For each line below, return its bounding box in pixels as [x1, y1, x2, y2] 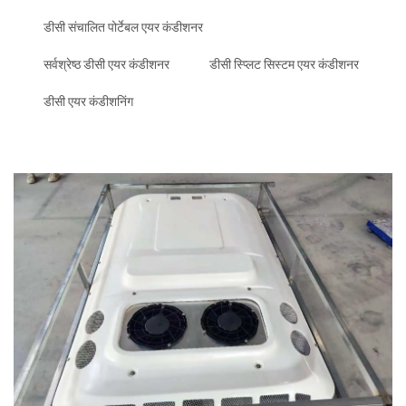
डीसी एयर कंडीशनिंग [43, 94, 133, 110]
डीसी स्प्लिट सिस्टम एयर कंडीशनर [209, 57, 359, 72]
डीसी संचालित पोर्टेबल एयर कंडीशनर [43, 20, 203, 35]
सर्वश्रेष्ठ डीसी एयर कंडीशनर [43, 57, 169, 72]
